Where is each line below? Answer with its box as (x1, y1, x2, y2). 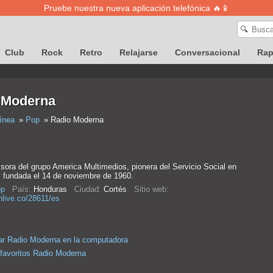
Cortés (101, 185, 134, 194)
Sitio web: (133, 185, 169, 194)
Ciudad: (74, 185, 101, 194)
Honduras (30, 185, 74, 194)
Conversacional (175, 48, 240, 57)
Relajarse (119, 48, 158, 57)
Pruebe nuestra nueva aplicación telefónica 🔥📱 (43, 3, 230, 13)
